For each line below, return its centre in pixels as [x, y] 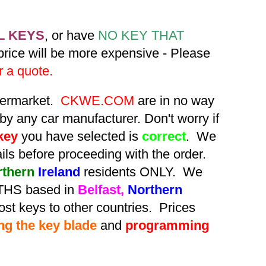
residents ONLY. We [141, 172]
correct [164, 136]
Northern [155, 190]
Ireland [59, 172]
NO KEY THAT [141, 35]
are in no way [174, 101]
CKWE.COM [97, 101]
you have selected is [80, 136]
